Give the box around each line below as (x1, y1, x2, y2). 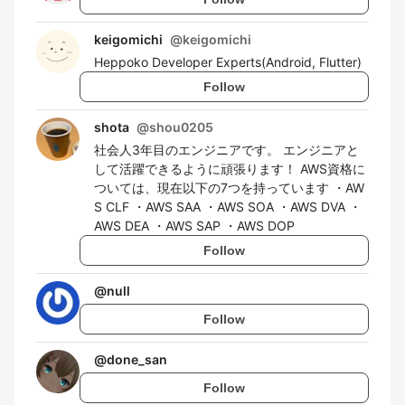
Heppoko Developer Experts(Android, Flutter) (94, 54, 362, 70)
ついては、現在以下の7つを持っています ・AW (94, 180, 364, 195)
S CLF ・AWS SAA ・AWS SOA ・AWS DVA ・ (94, 199, 362, 214)
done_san (107, 352, 167, 367)
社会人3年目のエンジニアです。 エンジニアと (94, 142, 359, 157)
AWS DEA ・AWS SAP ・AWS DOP (94, 218, 295, 233)
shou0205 (149, 119, 213, 135)
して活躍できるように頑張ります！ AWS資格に (94, 161, 365, 176)
